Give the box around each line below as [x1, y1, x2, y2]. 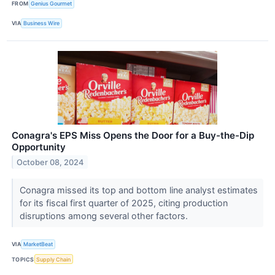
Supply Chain [36, 255, 71, 263]
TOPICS [12, 255, 34, 263]
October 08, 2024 [17, 157, 84, 167]
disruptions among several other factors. [19, 210, 190, 221]
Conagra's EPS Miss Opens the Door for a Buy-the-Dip [12, 129, 254, 141]
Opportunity [12, 141, 66, 153]
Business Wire [23, 20, 60, 27]
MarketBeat [23, 241, 53, 248]
